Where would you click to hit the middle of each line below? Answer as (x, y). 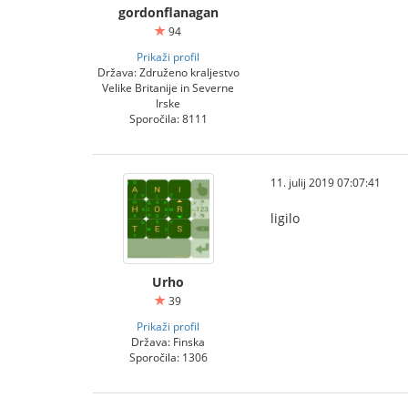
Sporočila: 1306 (168, 357)
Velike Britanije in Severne (168, 87)
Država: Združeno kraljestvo (168, 72)
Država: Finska (168, 342)
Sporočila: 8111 (168, 118)
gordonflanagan (168, 12)
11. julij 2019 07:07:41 (326, 182)
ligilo (285, 218)
